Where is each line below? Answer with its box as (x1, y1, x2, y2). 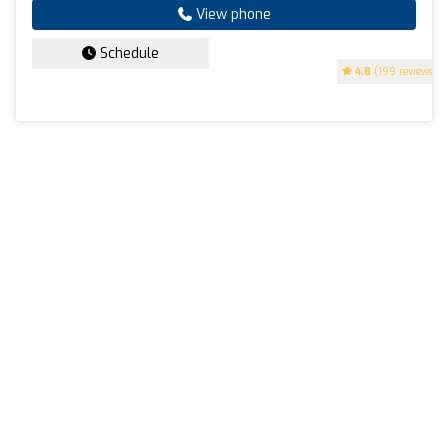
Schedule (96, 43, 159, 63)
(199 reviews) (371, 64, 437, 78)
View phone (191, 4, 271, 24)
